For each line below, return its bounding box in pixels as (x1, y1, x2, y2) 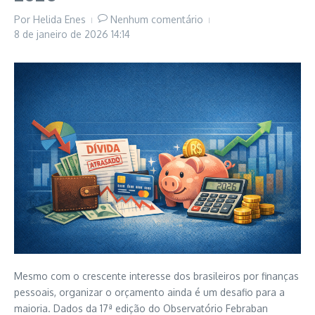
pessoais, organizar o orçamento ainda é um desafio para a (14, 286, 285, 298)
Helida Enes (33, 13, 86, 25)
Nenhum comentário (110, 13, 203, 25)
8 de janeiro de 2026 (14, 28, 111, 40)
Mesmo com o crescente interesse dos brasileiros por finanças (14, 270, 299, 282)
